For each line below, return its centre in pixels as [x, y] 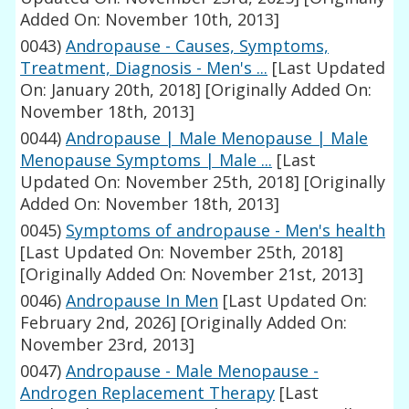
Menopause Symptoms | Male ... [147, 160]
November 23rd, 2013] [108, 345]
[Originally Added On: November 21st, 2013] [192, 274]
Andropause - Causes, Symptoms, [198, 46]
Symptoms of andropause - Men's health [226, 231]
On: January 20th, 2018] [111, 90]
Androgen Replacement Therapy [148, 393]
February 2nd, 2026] [99, 323]
